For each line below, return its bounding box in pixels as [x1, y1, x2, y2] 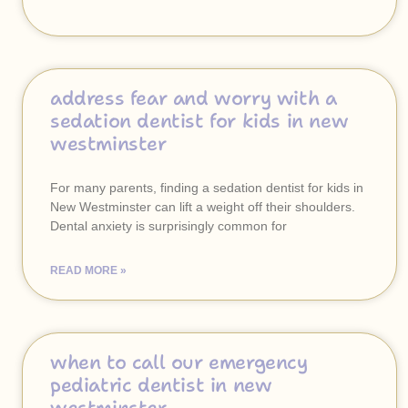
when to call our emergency [50, 350, 308, 375]
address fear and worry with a [50, 86, 337, 111]
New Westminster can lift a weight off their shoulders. [50, 199, 355, 214]
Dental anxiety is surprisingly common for [50, 219, 287, 233]
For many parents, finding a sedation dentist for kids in [50, 180, 363, 195]
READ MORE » [50, 264, 127, 277]
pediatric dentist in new [50, 372, 272, 398]
